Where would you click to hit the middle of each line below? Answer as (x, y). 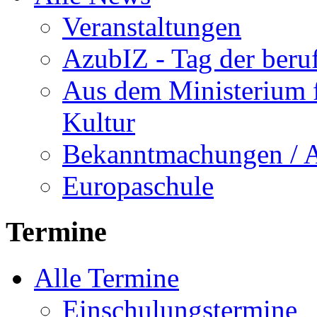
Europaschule (138, 186)
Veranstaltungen (152, 27)
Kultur (99, 122)
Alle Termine (106, 277)
